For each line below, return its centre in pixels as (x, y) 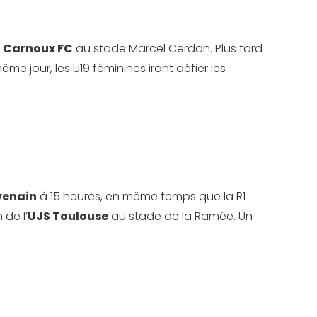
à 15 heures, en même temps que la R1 (141, 196)
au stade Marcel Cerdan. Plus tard (168, 48)
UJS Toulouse (68, 216)
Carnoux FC (38, 48)
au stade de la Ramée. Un (180, 216)
